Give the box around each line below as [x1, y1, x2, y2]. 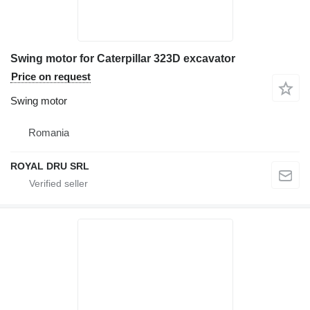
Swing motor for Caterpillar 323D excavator [10, 52, 235, 64]
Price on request [11, 70, 91, 82]
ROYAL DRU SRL [10, 160, 89, 172]
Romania [28, 126, 69, 138]
